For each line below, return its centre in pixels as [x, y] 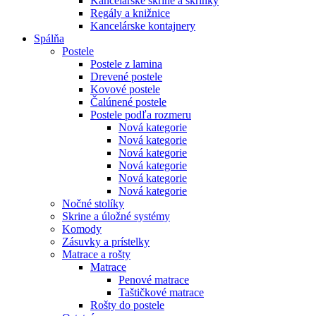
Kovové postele [125, 89]
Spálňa [49, 38]
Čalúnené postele [128, 102]
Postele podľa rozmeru [141, 115]
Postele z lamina [126, 64]
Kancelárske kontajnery [143, 26]
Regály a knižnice [130, 13]
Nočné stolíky [93, 203]
